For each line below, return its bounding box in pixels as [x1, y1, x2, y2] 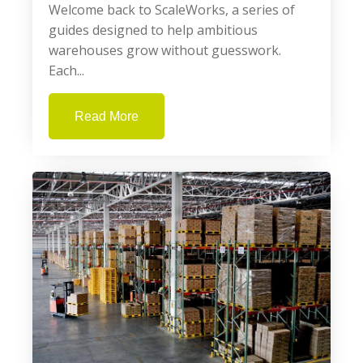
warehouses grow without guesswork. [49, 41, 281, 59]
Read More [75, 109, 139, 123]
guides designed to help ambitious [49, 21, 258, 39]
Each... [49, 62, 84, 79]
